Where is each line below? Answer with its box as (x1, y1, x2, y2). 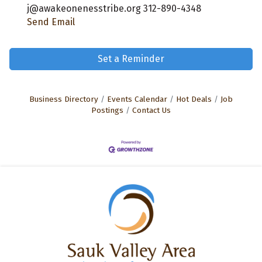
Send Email (27, 16, 75, 28)
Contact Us (132, 105, 171, 116)
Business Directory (29, 94, 98, 105)
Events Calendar (107, 94, 167, 105)
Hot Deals (176, 94, 212, 105)
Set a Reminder (98, 53, 164, 65)
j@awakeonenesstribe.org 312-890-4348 (27, 3, 201, 15)
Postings (91, 105, 123, 116)
